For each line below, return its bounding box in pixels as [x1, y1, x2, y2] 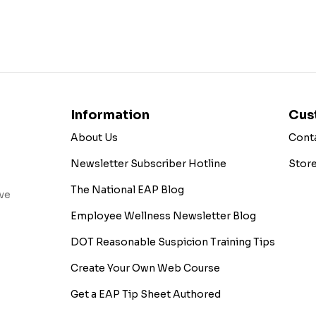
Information [71, 107, 150, 123]
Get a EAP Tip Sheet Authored [71, 288, 221, 301]
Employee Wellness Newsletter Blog [71, 209, 257, 223]
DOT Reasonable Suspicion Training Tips [71, 236, 276, 249]
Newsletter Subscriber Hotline [71, 157, 227, 171]
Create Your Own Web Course [71, 262, 221, 275]
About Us [71, 131, 119, 145]
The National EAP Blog [71, 183, 185, 197]
